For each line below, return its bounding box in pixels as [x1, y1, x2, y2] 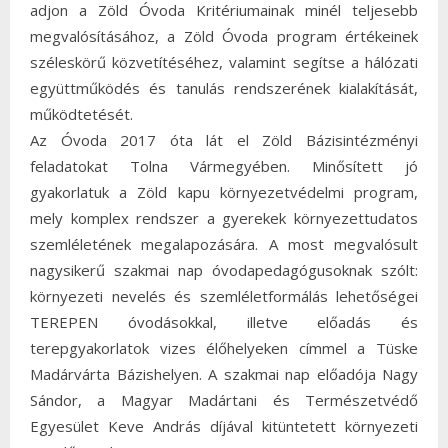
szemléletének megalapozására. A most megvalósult [30, 233, 418, 254]
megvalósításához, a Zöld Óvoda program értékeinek [30, 25, 418, 46]
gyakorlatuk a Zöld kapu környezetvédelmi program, [30, 181, 418, 202]
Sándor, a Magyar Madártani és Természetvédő [30, 389, 418, 410]
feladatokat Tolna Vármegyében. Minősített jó [30, 155, 418, 176]
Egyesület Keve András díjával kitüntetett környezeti [30, 415, 418, 436]
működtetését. [30, 103, 133, 124]
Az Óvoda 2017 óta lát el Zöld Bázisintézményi [30, 129, 418, 150]
